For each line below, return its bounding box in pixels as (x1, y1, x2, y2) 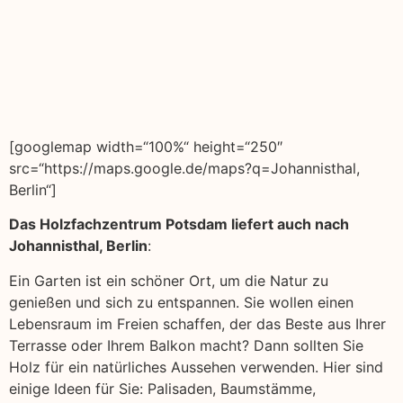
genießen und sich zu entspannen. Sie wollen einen (9, 292, 354, 311)
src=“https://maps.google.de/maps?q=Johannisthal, (9, 158, 360, 177)
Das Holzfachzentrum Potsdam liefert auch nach (9, 215, 349, 234)
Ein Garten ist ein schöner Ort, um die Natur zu (9, 271, 328, 290)
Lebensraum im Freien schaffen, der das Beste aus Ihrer (9, 314, 386, 333)
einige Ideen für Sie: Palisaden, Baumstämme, (9, 379, 316, 398)
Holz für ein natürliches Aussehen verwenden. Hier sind (9, 357, 383, 376)
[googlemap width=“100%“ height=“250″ (9, 137, 282, 156)
